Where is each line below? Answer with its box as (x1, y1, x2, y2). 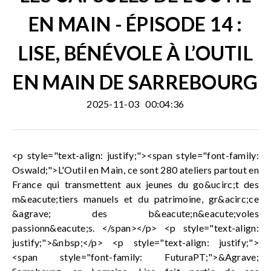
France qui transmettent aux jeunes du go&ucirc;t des (12, 178, 259, 190)
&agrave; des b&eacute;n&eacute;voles (12, 207, 259, 219)
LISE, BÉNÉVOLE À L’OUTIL (18, 41, 253, 65)
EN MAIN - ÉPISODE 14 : (28, 12, 243, 36)
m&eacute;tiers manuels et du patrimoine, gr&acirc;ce (12, 193, 259, 204)
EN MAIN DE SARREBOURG (13, 70, 258, 94)
